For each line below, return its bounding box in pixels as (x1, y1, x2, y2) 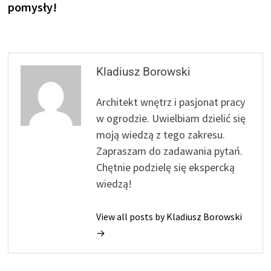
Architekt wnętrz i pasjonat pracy (96, 94, 246, 109)
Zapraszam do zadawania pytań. (96, 143, 243, 158)
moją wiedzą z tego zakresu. (96, 127, 226, 142)
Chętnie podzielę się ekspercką (96, 160, 235, 174)
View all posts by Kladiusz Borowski (96, 210, 243, 223)
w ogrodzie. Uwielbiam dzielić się (96, 111, 246, 125)
